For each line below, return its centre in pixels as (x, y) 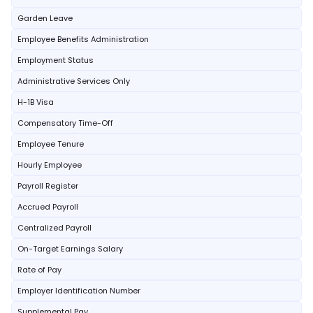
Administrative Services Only (74, 81)
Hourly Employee (50, 165)
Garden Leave (45, 18)
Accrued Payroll (48, 207)
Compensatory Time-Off (65, 123)
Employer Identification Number (79, 291)
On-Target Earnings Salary (70, 249)
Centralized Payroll (54, 228)
